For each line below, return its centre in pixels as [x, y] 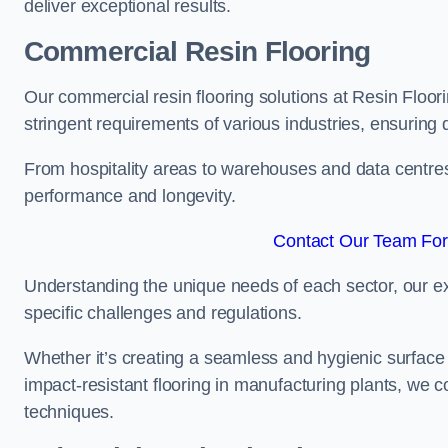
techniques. [69, 412]
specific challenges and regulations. [163, 313]
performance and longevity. [130, 196]
